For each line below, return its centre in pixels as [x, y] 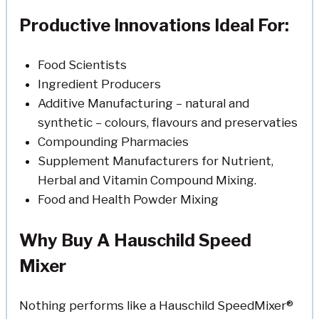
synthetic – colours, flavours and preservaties [167, 123]
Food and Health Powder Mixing [128, 200]
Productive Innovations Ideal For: [154, 26]
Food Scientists [82, 65]
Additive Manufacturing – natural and [143, 104]
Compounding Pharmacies [113, 142]
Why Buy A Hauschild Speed [135, 240]
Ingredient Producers [99, 84]
